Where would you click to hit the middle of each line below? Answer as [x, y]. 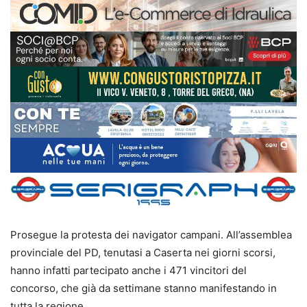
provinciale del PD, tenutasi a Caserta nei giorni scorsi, [143, 253]
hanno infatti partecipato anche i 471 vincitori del [128, 271]
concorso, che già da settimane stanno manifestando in [144, 288]
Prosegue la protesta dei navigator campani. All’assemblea [151, 235]
